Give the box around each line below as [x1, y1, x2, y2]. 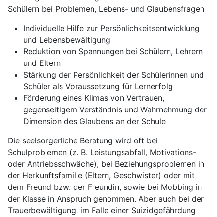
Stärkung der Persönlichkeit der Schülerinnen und [23, 70, 204, 80]
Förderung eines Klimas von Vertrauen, [23, 93, 164, 103]
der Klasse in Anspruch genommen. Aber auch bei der [8, 194, 204, 204]
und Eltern [23, 58, 61, 68]
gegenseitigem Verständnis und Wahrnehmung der [23, 105, 207, 115]
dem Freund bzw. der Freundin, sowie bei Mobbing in [8, 182, 202, 192]
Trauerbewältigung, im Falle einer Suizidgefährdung [8, 205, 196, 216]
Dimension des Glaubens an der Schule [23, 116, 166, 126]
